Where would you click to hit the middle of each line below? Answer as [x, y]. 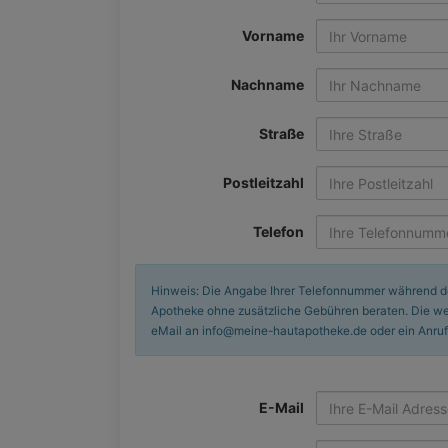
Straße [281, 133]
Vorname [273, 35]
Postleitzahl [263, 182]
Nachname [267, 84]
